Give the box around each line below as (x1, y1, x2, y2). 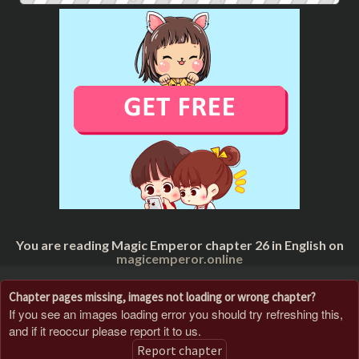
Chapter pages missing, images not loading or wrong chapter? (9, 288, 316, 305)
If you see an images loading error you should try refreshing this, (9, 305, 343, 322)
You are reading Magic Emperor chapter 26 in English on (15, 237, 344, 252)
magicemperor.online (116, 251, 243, 266)
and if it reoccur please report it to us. (9, 321, 201, 339)
